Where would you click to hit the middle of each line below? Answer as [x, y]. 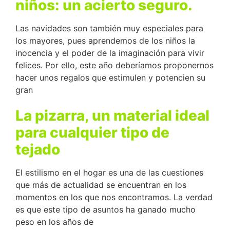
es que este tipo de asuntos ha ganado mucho [106, 209]
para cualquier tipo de [92, 132]
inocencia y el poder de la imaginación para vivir [110, 53]
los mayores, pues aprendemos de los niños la [105, 40]
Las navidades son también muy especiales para [109, 28]
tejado [38, 149]
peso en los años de [54, 222]
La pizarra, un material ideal [112, 115]
